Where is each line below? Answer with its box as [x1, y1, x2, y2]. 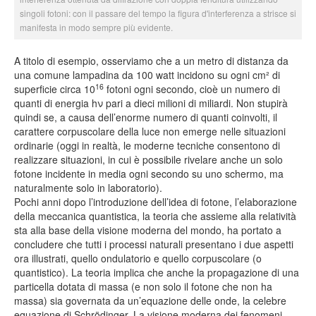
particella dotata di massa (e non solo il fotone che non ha [14, 279, 272, 294]
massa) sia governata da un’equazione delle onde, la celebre [14, 293, 286, 308]
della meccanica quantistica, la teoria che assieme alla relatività [14, 209, 296, 224]
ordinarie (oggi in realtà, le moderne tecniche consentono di [14, 138, 280, 153]
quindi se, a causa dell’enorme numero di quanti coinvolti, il [14, 110, 277, 125]
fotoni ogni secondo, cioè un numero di [104, 82, 280, 97]
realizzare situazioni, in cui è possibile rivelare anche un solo [14, 152, 283, 167]
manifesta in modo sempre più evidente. [20, 20, 173, 33]
